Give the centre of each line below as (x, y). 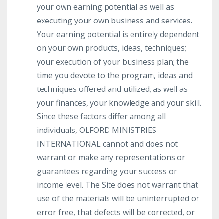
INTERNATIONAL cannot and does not (107, 144)
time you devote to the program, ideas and (115, 75)
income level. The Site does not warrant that (117, 185)
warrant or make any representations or (111, 157)
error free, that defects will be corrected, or (116, 212)
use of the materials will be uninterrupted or (118, 198)
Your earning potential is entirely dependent (118, 34)
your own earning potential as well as (105, 7)
